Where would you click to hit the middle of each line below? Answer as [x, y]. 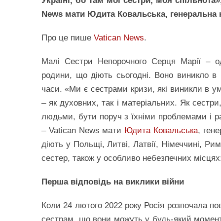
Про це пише [68, 37]
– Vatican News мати [83, 130]
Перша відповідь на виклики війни [113, 182]
